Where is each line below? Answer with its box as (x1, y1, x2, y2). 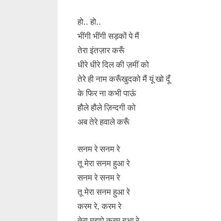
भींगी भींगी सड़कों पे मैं (77, 31, 139, 42)
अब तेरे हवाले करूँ (77, 116, 129, 128)
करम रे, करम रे (77, 200, 121, 212)
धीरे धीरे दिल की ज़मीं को (77, 59, 149, 71)
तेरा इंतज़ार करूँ (77, 45, 124, 56)
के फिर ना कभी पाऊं (77, 88, 136, 99)
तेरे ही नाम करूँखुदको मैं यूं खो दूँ (77, 74, 170, 85)
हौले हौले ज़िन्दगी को (77, 102, 136, 113)
